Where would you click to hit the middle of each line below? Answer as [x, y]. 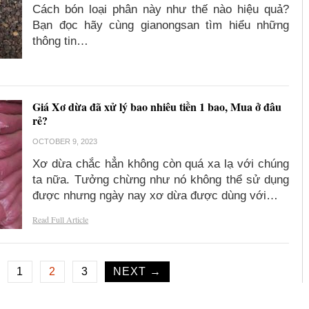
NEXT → [137, 272]
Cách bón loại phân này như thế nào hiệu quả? [161, 10]
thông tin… [61, 41]
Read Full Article [61, 220]
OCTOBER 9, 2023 [65, 142]
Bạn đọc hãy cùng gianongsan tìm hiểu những [161, 26]
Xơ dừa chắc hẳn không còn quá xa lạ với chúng [161, 164]
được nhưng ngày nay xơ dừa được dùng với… [156, 196]
